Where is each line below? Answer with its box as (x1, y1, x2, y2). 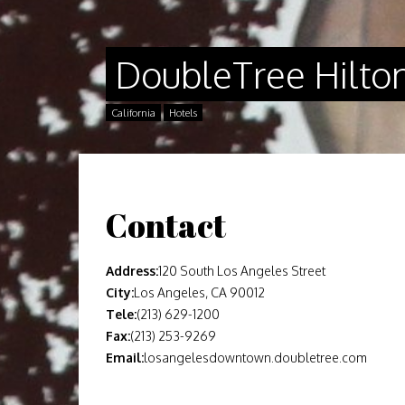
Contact (106, 203, 226, 247)
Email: (106, 350, 144, 365)
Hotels (169, 107, 197, 119)
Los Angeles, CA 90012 (134, 285, 265, 300)
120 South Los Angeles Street (158, 263, 325, 278)
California (111, 107, 155, 119)
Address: (106, 263, 158, 278)
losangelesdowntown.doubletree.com (144, 350, 367, 365)
